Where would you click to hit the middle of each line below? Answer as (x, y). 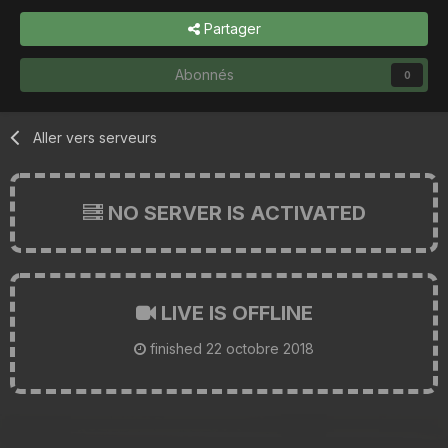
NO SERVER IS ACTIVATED (234, 212)
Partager (230, 28)
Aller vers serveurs (95, 137)
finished (176, 348)
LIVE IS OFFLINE (234, 312)
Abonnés (204, 74)
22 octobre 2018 (260, 348)
